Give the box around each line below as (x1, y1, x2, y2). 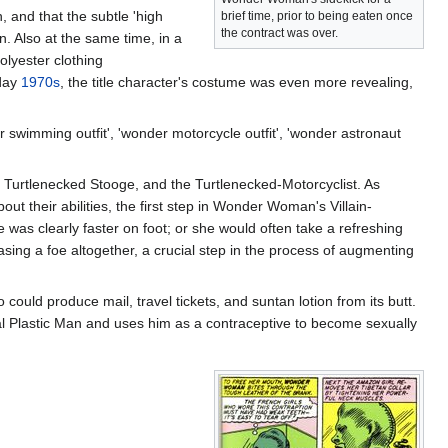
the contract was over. (221, 25, 338, 40)
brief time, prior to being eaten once (221, 8, 413, 23)
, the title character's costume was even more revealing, (60, 73, 413, 90)
